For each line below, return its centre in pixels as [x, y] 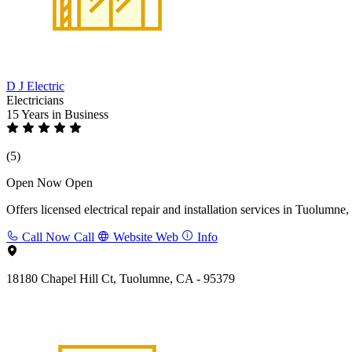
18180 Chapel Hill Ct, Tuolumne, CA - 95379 [121, 278]
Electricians [35, 100]
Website [133, 236]
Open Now [34, 182]
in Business [80, 114]
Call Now [46, 236]
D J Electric [35, 86]
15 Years [29, 114]
